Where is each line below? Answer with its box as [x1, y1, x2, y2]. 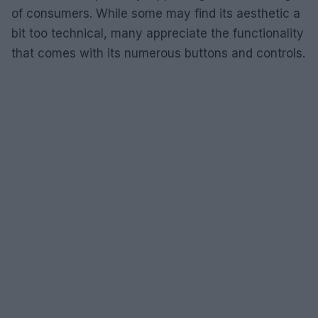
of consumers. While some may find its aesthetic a [11, 6, 300, 21]
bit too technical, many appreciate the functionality [11, 26, 304, 40]
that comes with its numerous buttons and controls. [11, 45, 305, 60]
